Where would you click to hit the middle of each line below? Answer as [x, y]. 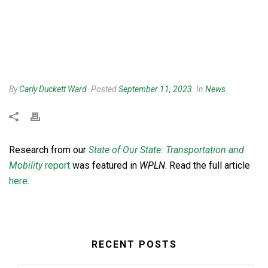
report [56, 165]
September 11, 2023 [155, 89]
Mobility [26, 165]
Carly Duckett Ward [53, 89]
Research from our [49, 150]
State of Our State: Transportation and [166, 150]
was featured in [105, 165]
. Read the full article [208, 165]
